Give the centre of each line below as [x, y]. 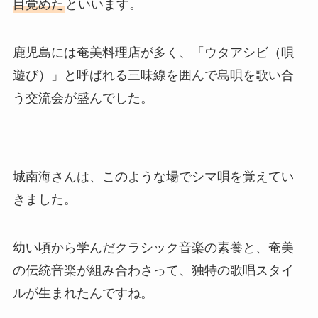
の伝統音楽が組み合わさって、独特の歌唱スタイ [153, 271]
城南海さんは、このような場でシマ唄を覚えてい [153, 177]
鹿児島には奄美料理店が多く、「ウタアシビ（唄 [153, 52]
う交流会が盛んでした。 [83, 98]
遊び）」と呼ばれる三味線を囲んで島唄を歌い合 [153, 75]
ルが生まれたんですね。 [83, 294]
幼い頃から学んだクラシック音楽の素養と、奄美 [153, 248]
